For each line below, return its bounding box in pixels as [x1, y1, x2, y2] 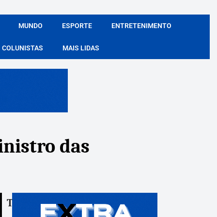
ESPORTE [62, 22, 92, 30]
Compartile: [16, 197, 68, 208]
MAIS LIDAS [62, 44, 99, 52]
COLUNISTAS [2, 44, 43, 52]
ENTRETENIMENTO [111, 22, 171, 30]
